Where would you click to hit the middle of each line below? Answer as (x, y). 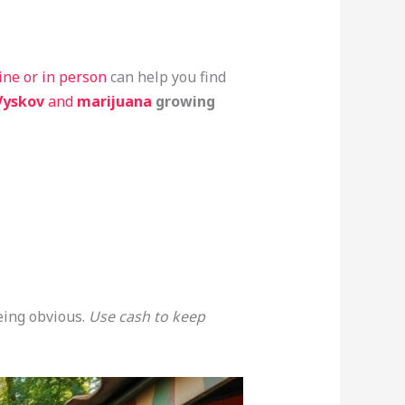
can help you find (166, 76)
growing (183, 101)
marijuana (114, 101)
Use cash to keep (146, 317)
